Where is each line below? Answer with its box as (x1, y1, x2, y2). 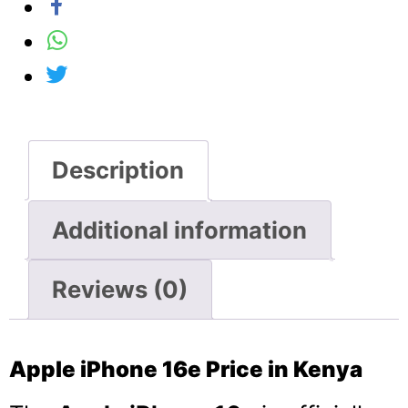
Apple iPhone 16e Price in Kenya (9, 356, 362, 383)
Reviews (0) (52, 275, 189, 304)
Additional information (52, 215, 308, 244)
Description (52, 155, 185, 184)
